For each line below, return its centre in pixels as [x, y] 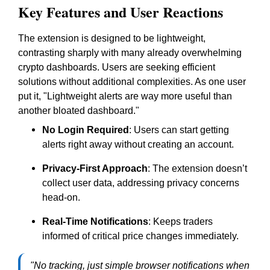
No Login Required [86, 130]
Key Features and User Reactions [121, 12]
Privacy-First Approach [95, 168]
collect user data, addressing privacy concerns [141, 183]
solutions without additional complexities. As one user [132, 82]
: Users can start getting [179, 130]
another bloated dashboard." [79, 111]
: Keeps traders [181, 221]
